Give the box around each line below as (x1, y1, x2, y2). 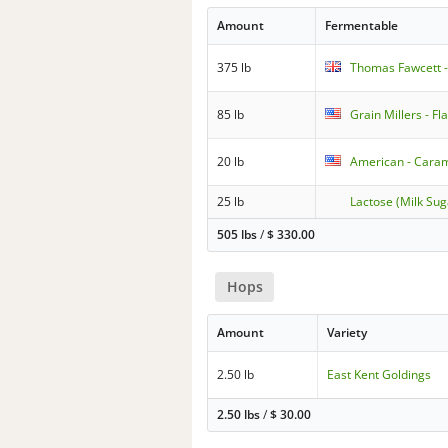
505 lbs (217, 225, 258, 243)
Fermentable (325, 16, 399, 34)
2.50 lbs (217, 406, 264, 424)
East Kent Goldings (327, 366, 432, 384)
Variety (327, 324, 368, 342)
